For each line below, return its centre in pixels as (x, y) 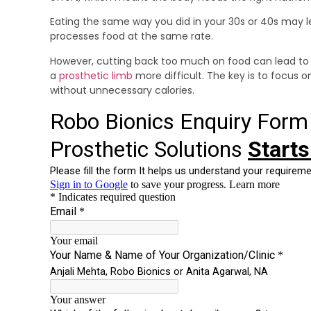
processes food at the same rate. (132, 36)
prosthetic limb (97, 75)
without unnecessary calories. (122, 90)
